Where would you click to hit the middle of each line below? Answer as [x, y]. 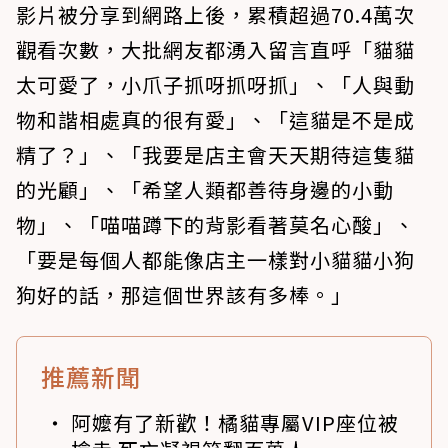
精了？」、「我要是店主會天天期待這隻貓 [215, 155]
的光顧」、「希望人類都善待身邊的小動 [205, 190]
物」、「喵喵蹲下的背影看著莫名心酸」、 [215, 225]
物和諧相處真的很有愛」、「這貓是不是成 [215, 120]
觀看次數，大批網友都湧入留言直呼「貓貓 [215, 50]
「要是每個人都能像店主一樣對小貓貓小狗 [215, 260]
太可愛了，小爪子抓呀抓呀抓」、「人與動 [215, 85]
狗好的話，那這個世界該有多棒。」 [184, 295]
